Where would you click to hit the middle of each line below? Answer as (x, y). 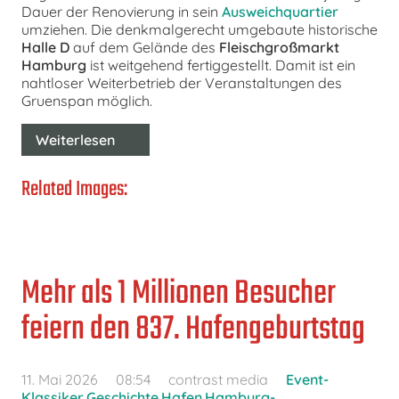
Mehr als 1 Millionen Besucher (179, 294)
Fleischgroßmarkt (279, 47)
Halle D (45, 47)
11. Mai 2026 (60, 379)
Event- (307, 379)
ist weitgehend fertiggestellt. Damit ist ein (221, 65)
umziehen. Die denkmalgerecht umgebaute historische (199, 29)
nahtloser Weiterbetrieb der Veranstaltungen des (182, 82)
